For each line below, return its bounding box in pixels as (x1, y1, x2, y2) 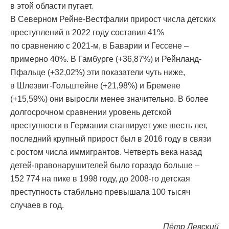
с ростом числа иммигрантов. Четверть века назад (10, 148, 202, 157)
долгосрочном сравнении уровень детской (10, 108, 171, 117)
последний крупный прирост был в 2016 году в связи (10, 134, 211, 144)
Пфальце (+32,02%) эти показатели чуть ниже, (10, 68, 185, 77)
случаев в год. (10, 201, 64, 210)
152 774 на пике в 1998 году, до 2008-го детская (10, 174, 190, 184)
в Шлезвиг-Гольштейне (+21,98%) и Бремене (10, 81, 180, 90)
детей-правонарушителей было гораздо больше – (10, 161, 199, 170)
